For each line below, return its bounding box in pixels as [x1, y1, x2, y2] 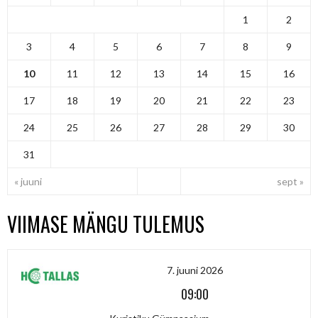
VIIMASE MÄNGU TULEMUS [7, 209, 204, 238]
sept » [277, 175, 305, 187]
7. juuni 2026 [167, 263, 224, 276]
